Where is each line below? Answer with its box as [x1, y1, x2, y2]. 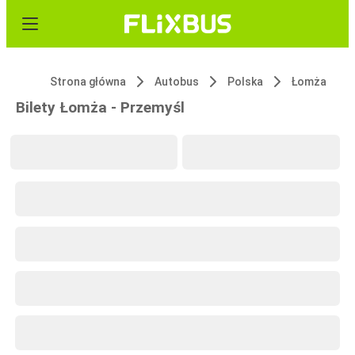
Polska [227, 75, 263, 88]
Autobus [155, 75, 199, 88]
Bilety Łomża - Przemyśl [16, 98, 185, 116]
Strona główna [50, 75, 126, 88]
